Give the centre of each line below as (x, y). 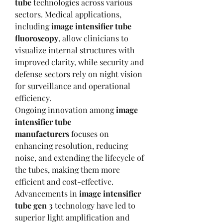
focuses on (89, 133)
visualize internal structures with (75, 50)
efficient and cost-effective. (64, 181)
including (33, 26)
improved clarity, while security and (79, 62)
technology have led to (94, 205)
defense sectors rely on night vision (79, 74)
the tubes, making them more (67, 169)
